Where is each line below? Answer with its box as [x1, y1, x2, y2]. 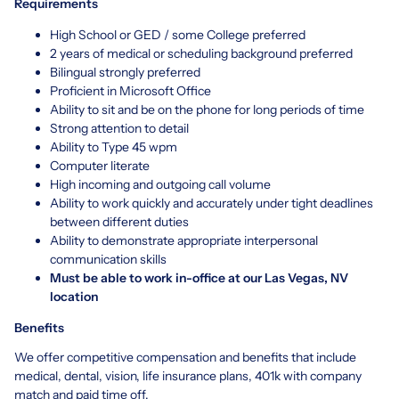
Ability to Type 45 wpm [50, 138, 177, 155]
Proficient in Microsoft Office [50, 82, 211, 99]
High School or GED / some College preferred [50, 26, 305, 43]
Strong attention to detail [50, 119, 189, 136]
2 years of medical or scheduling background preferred [50, 45, 353, 61]
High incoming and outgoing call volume [50, 175, 271, 192]
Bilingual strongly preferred [50, 63, 200, 80]
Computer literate [50, 157, 150, 174]
